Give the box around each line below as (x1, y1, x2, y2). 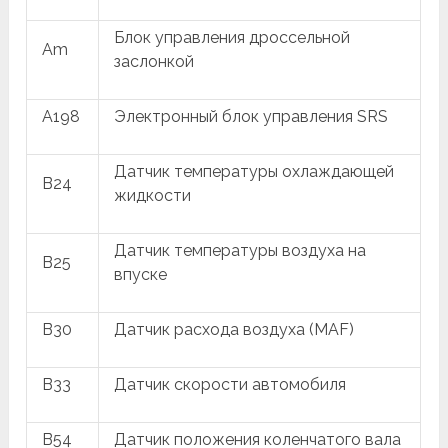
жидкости (114, 185, 192, 205)
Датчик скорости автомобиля (114, 374, 347, 394)
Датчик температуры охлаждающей (114, 161, 395, 181)
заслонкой (114, 51, 195, 71)
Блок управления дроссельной (114, 27, 351, 47)
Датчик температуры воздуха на (114, 240, 367, 260)
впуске (114, 264, 168, 284)
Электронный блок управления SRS (114, 106, 389, 126)
